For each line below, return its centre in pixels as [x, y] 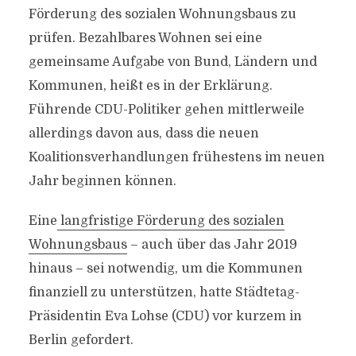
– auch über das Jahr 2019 [212, 245]
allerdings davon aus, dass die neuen [143, 133]
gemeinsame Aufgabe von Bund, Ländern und [172, 62]
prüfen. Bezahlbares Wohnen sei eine [145, 38]
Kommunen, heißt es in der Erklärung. [150, 86]
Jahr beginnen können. [102, 181]
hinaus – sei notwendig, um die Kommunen [165, 269]
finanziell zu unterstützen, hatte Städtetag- [164, 292]
